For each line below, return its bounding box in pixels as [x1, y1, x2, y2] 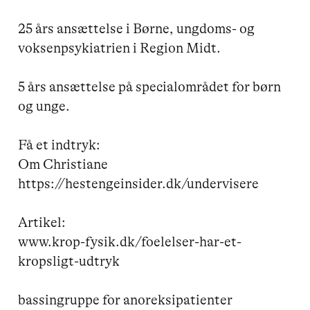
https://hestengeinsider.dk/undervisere [18, 175, 259, 192]
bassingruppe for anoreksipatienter [18, 291, 233, 308]
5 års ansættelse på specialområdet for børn [18, 78, 284, 95]
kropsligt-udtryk [18, 253, 120, 269]
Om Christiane [18, 156, 109, 172]
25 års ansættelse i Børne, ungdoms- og [18, 20, 258, 37]
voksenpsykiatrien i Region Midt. [18, 39, 224, 56]
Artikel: [18, 214, 66, 230]
